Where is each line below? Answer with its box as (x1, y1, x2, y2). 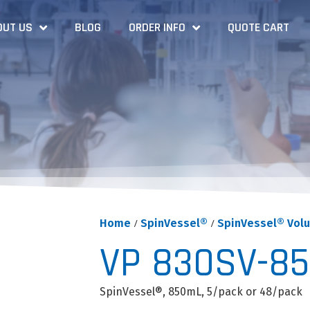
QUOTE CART (227, 19, 289, 35)
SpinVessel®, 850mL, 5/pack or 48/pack (99, 285, 302, 298)
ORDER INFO (128, 19, 185, 35)
